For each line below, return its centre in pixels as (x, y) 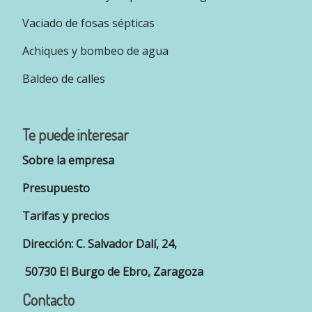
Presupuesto (56, 188)
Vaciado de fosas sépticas (88, 23)
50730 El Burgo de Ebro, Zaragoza (113, 272)
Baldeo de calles (64, 79)
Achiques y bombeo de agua (95, 51)
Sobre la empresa (68, 160)
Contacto (48, 300)
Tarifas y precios (66, 216)
